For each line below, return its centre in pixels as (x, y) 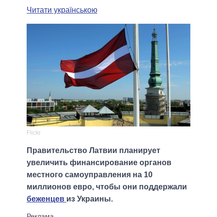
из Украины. (90, 199)
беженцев (46, 199)
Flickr (34, 133)
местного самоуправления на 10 (90, 175)
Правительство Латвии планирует (93, 151)
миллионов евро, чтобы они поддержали (107, 187)
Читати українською (62, 10)
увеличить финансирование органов (99, 163)
